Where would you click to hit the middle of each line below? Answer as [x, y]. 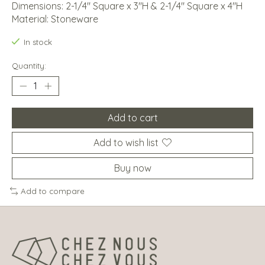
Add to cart [132, 117]
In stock [38, 42]
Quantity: [29, 65]
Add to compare [52, 191]
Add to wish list [126, 142]
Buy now [132, 168]
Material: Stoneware [55, 19]
